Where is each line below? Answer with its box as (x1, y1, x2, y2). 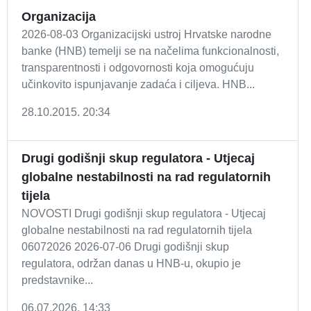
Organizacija (22, 10, 96, 24)
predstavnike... (22, 274, 93, 286)
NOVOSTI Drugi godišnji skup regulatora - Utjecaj (22, 208, 266, 219)
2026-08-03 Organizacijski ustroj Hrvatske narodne (22, 28, 271, 40)
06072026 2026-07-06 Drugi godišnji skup (22, 241, 229, 253)
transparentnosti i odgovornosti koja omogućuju (22, 62, 254, 74)
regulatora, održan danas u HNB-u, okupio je (22, 258, 241, 269)
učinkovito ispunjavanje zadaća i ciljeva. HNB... (22, 78, 255, 90)
